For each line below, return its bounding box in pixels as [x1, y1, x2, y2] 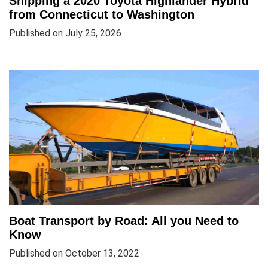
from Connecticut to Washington [9, 7, 194, 21]
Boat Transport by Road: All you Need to [9, 214, 239, 227]
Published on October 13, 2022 [9, 247, 139, 259]
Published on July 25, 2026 [9, 27, 121, 39]
